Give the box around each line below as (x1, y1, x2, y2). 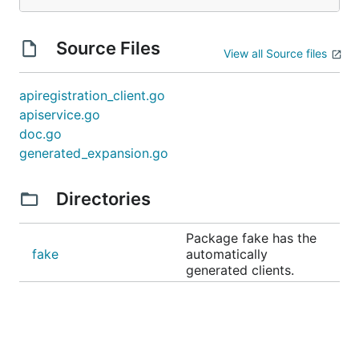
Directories (51, 188, 155, 209)
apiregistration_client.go (19, 87, 165, 103)
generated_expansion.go (19, 145, 168, 161)
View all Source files (224, 46, 327, 60)
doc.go (19, 126, 62, 142)
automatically (186, 246, 268, 262)
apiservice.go (19, 107, 100, 123)
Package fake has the (186, 230, 317, 246)
